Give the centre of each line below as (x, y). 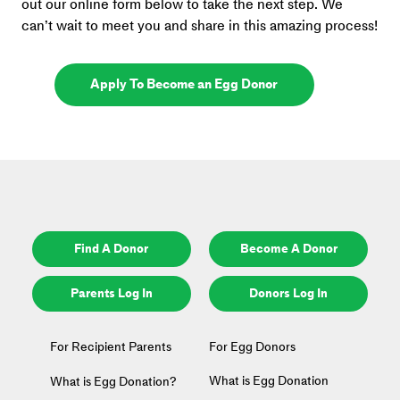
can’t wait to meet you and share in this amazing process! (199, 26)
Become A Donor (288, 249)
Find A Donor (112, 249)
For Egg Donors (252, 346)
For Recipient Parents (110, 346)
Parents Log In (111, 294)
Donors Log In (289, 294)
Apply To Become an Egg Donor (184, 84)
